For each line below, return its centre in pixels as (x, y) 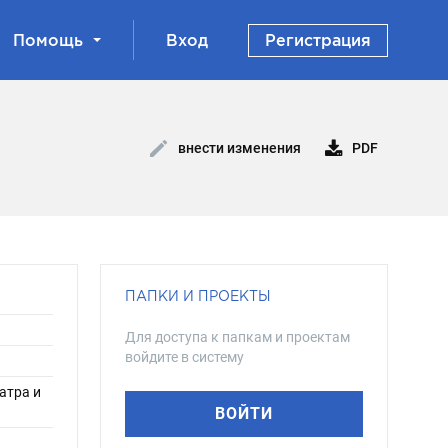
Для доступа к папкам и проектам (237, 337)
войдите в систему (184, 357)
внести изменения (238, 148)
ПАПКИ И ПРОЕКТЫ (198, 295)
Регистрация (318, 39)
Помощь (48, 39)
